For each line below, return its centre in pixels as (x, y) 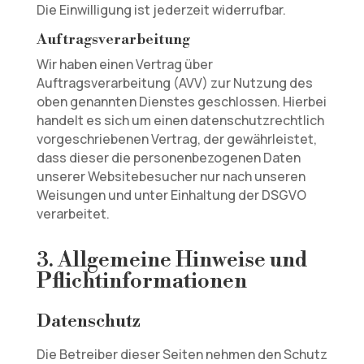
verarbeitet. (73, 214)
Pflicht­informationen (141, 281)
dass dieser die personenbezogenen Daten (168, 158)
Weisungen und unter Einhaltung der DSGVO (171, 195)
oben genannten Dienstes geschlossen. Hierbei (181, 102)
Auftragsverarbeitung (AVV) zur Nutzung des (174, 83)
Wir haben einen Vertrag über (124, 64)
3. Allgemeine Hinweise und (171, 260)
